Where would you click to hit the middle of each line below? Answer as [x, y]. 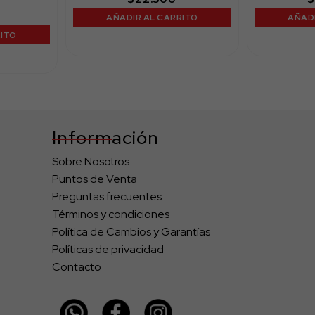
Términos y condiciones [111, 214]
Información [106, 138]
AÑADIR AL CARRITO [152, 17]
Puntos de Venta [95, 179]
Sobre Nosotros [91, 162]
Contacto [77, 267]
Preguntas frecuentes [107, 197]
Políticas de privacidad [108, 250]
